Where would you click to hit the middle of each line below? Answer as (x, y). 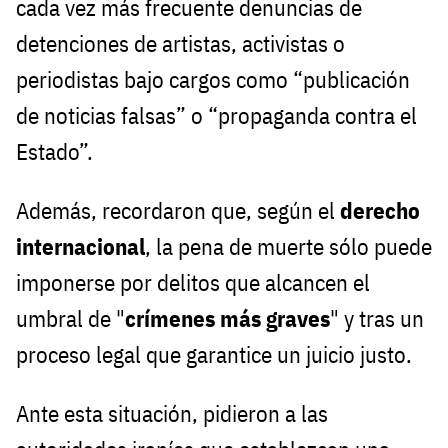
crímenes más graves (227, 319)
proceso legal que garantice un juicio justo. (214, 355)
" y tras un (377, 319)
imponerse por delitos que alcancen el (193, 283)
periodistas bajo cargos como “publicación (213, 80)
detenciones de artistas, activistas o (180, 44)
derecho (377, 211)
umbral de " (70, 319)
